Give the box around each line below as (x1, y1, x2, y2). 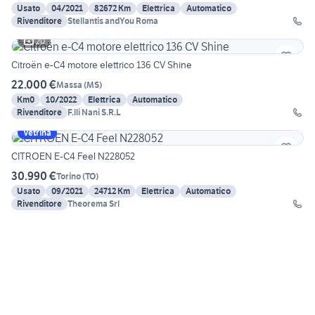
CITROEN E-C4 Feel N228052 (11, 150, 135, 163)
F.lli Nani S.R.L (67, 107, 121, 118)
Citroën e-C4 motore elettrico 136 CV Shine (11, 58, 192, 72)
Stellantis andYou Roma (67, 15, 158, 27)
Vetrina (23, 127, 51, 139)
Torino (56, 170, 81, 181)
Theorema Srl (67, 198, 120, 210)
